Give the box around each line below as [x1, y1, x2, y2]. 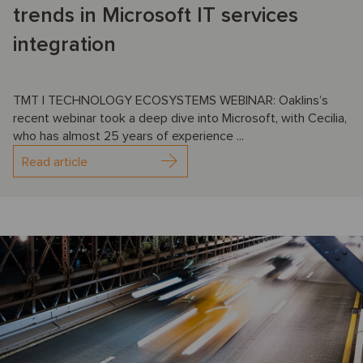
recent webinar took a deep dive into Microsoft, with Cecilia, [13, 110, 347, 127]
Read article [22, 154, 88, 171]
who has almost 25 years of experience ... [13, 128, 244, 145]
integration [13, 32, 116, 58]
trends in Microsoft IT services [13, 2, 298, 29]
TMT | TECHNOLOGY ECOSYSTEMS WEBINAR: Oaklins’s [13, 92, 328, 109]
